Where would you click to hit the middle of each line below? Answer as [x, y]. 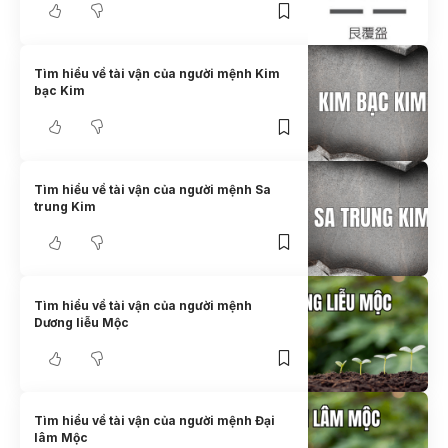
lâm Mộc [61, 438]
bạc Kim [60, 91]
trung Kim [65, 206]
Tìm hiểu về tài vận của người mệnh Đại [155, 421]
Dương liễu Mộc [82, 322]
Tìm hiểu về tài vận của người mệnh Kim [157, 74]
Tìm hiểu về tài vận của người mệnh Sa [153, 189]
